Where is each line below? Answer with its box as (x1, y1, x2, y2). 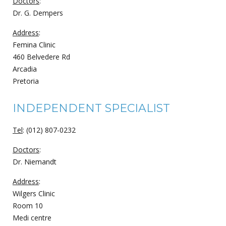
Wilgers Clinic (13, 188, 55, 198)
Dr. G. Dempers (13, 8, 63, 18)
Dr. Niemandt (13, 156, 56, 166)
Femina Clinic (13, 39, 55, 49)
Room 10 (13, 200, 43, 210)
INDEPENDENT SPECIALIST (13, 101, 170, 115)
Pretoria (13, 76, 39, 86)
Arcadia (13, 64, 37, 74)
